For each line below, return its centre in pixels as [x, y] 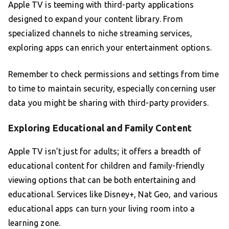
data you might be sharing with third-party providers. [108, 103]
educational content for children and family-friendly [106, 166]
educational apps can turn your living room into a [102, 209]
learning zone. [35, 223]
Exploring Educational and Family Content [100, 128]
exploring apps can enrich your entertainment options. [110, 48]
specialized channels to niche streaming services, [100, 33]
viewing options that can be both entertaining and [102, 180]
